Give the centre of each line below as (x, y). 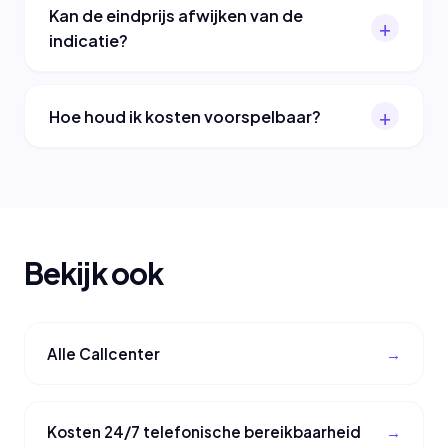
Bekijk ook (94, 273)
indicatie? (88, 40)
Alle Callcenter (104, 353)
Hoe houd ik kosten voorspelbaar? (185, 116)
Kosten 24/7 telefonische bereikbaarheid (204, 432)
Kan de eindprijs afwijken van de (176, 15)
